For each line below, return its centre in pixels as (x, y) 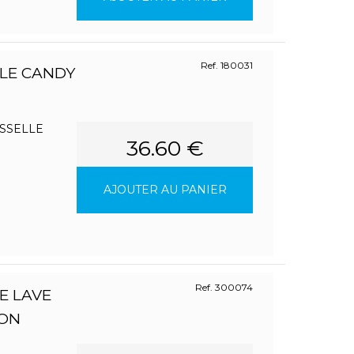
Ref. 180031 (227, 66)
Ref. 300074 (224, 288)
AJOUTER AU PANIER (165, 190)
